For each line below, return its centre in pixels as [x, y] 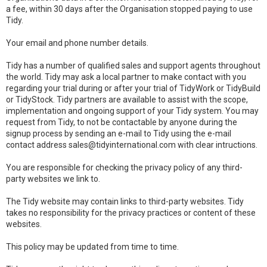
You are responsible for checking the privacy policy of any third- [124, 167]
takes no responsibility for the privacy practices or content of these [131, 213]
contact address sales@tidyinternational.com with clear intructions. [132, 145]
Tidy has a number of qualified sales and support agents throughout [133, 66]
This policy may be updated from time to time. [92, 247]
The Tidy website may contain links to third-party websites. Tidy [125, 201]
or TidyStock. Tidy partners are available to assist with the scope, [127, 100]
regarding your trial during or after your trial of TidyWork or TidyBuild [133, 88]
